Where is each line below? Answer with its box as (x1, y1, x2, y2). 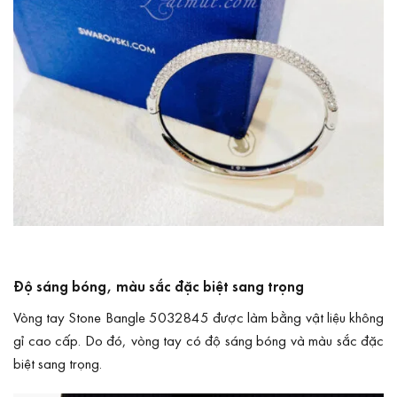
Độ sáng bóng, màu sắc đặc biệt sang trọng (13, 276, 304, 297)
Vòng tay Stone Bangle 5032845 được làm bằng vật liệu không (13, 306, 384, 327)
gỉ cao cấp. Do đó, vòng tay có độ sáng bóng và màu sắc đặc (13, 329, 384, 350)
